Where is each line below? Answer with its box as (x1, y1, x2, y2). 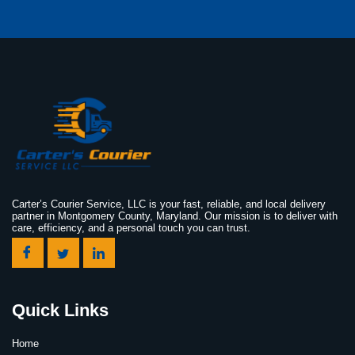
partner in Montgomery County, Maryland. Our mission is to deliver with (12, 210, 338, 223)
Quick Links (12, 300, 109, 321)
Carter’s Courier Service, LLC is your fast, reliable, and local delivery (12, 198, 326, 211)
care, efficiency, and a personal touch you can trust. (12, 222, 250, 235)
